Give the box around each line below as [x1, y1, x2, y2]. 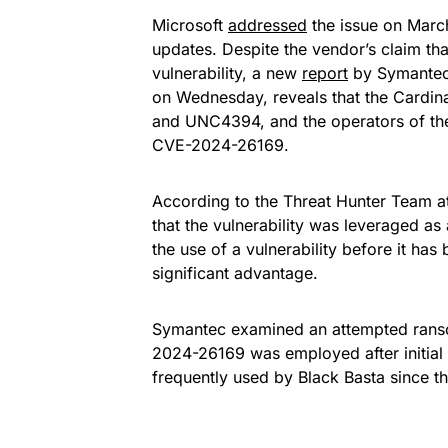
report [302, 62, 348, 83]
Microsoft [152, 14, 228, 35]
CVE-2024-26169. [152, 134, 289, 155]
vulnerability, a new [152, 62, 302, 83]
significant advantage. [152, 262, 318, 283]
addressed [228, 14, 307, 35]
